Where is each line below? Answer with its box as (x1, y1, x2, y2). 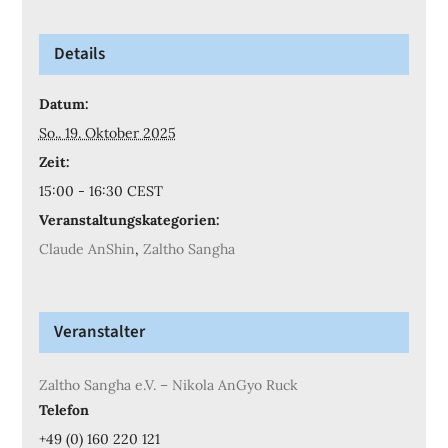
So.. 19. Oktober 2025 (38, 124, 176, 143)
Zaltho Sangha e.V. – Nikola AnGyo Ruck (38, 376, 298, 395)
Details (53, 42, 105, 67)
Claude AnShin (38, 240, 135, 259)
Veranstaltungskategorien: (38, 211, 220, 230)
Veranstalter (53, 320, 145, 345)
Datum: (38, 95, 89, 114)
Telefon (38, 401, 89, 420)
